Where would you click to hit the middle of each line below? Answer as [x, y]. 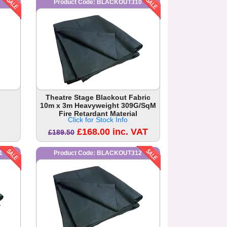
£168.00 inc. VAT [112, 132]
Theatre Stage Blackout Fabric [98, 98]
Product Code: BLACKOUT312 [98, 153]
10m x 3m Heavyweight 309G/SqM [98, 106]
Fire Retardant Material [98, 114]
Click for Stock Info [98, 120]
